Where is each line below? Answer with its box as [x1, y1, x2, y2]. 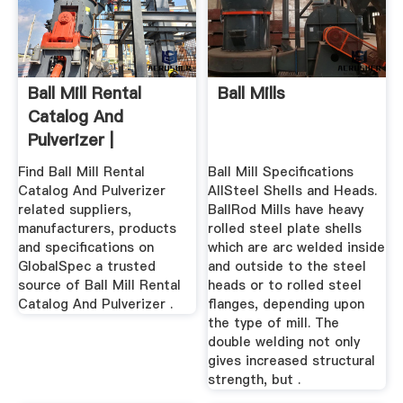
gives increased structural [208, 351, 376, 370]
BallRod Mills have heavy [208, 200, 364, 219]
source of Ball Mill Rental [17, 275, 181, 294]
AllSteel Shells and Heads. [208, 181, 378, 200]
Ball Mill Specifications [208, 162, 354, 181]
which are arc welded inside [208, 237, 386, 256]
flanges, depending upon [208, 294, 365, 313]
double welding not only [208, 332, 361, 351]
